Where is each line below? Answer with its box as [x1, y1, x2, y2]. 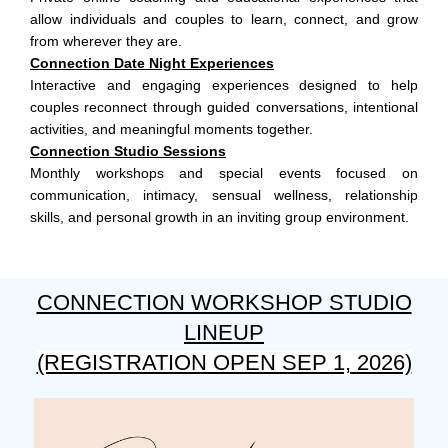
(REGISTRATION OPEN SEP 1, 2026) [36, 350, 412, 376]
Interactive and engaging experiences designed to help [30, 77, 418, 94]
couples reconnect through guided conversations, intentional [30, 99, 418, 116]
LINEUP [184, 320, 264, 346]
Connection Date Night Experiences [30, 55, 274, 72]
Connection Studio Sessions [30, 143, 226, 160]
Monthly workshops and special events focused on [30, 165, 418, 182]
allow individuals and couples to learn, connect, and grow [30, 11, 418, 28]
